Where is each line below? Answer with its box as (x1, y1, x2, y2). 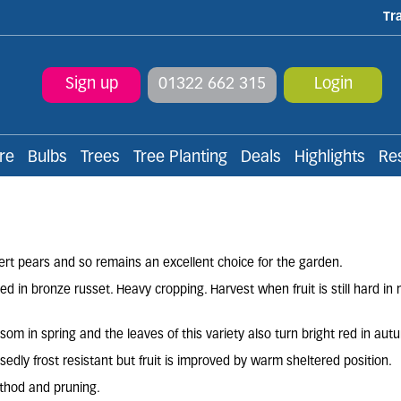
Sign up (64, 76, 118, 93)
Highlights (294, 149, 365, 166)
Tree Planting (133, 149, 227, 166)
